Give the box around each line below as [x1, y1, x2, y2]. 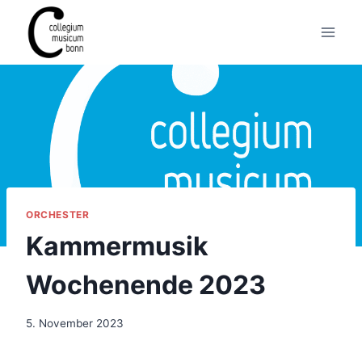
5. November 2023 [26, 317, 124, 330]
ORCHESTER [26, 208, 90, 221]
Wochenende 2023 [26, 268, 266, 301]
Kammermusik [26, 229, 208, 262]
